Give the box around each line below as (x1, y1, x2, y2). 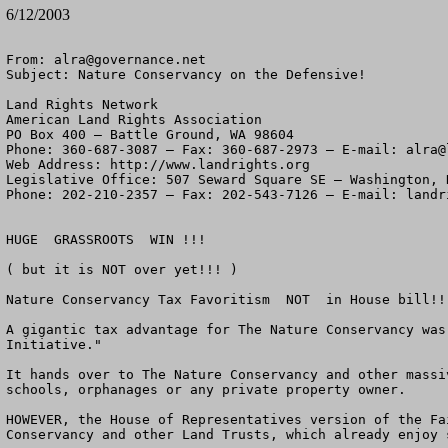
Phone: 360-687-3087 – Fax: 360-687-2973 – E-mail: (6, 142, 406, 157)
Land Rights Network (6, 97, 158, 112)
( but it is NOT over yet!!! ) (6, 262, 238, 277)
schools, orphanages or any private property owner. (6, 382, 406, 397)
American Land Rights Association (6, 112, 262, 127)
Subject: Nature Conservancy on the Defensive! (6, 67, 366, 82)
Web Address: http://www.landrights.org (6, 157, 310, 172)
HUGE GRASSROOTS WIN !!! (6, 232, 206, 247)
